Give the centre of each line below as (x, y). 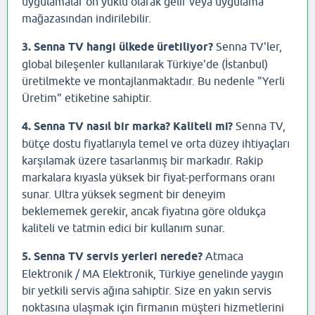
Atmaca (223, 256)
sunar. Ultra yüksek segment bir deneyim (124, 194)
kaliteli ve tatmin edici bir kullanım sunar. (123, 228)
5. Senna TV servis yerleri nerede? (112, 257)
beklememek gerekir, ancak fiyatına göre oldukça (144, 211)
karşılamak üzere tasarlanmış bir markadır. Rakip (142, 161)
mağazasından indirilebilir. (86, 19)
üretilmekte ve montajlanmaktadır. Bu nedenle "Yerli (153, 81)
